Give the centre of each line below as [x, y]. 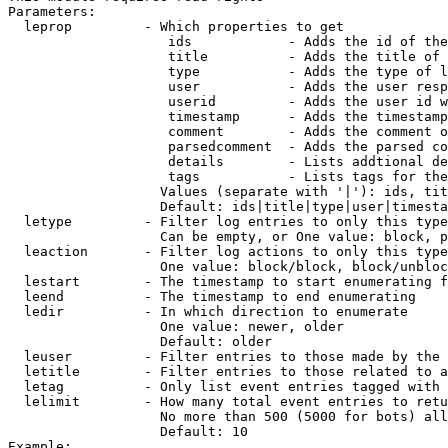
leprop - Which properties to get [176, 26]
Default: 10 [128, 431]
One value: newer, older [176, 326]
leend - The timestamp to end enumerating [212, 296]
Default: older [140, 341]
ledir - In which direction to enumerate [208, 311]
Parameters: [52, 11]
